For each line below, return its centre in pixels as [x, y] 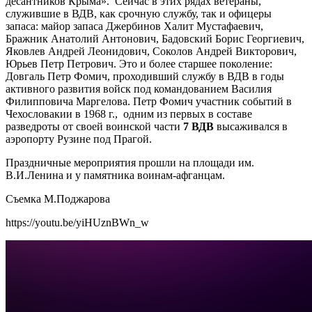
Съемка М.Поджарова [58, 198]
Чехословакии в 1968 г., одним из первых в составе [129, 114]
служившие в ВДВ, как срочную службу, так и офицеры [139, 13]
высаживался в [252, 126]
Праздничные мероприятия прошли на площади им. [130, 162]
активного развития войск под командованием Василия [139, 88]
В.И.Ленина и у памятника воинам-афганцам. [115, 175]
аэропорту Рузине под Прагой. [79, 139]
